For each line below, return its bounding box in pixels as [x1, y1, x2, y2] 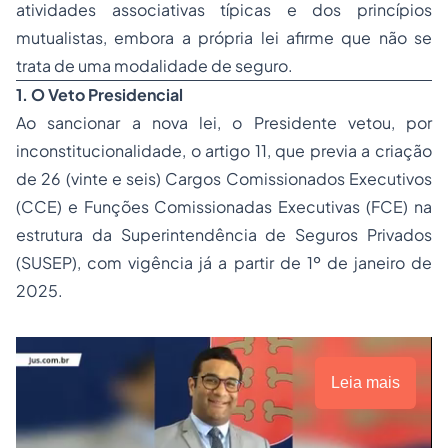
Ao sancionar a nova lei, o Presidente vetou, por [16, 112, 432, 134]
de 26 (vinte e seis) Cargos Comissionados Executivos [16, 168, 432, 190]
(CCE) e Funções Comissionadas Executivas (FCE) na [16, 196, 432, 218]
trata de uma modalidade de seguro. [16, 55, 293, 77]
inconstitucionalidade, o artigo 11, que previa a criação [16, 140, 432, 162]
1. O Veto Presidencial [16, 84, 183, 106]
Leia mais [331, 374, 400, 392]
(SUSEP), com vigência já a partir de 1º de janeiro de [16, 252, 432, 274]
